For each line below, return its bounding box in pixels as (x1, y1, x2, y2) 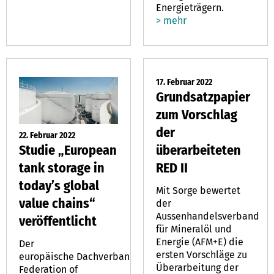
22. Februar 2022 (19, 130, 75, 141)
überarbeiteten (156, 141, 241, 158)
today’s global (19, 177, 99, 194)
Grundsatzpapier (156, 88, 250, 105)
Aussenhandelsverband (156, 210, 259, 222)
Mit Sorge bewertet (156, 184, 240, 196)
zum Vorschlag (156, 106, 237, 123)
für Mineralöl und (156, 223, 232, 235)
